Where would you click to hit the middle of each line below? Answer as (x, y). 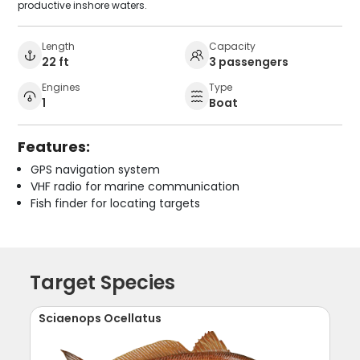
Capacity (232, 46)
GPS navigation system (96, 169)
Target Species (103, 282)
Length (59, 46)
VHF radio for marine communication (135, 186)
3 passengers (249, 61)
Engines (61, 87)
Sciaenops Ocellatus (100, 318)
